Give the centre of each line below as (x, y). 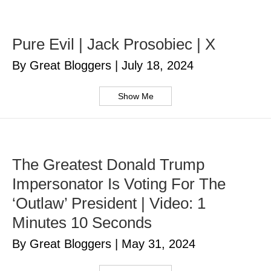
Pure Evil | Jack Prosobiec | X (114, 44)
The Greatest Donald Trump (108, 165)
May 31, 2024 (158, 244)
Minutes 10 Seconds (82, 223)
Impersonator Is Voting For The (119, 184)
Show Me (135, 96)
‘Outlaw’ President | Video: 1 (109, 204)
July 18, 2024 (158, 66)
